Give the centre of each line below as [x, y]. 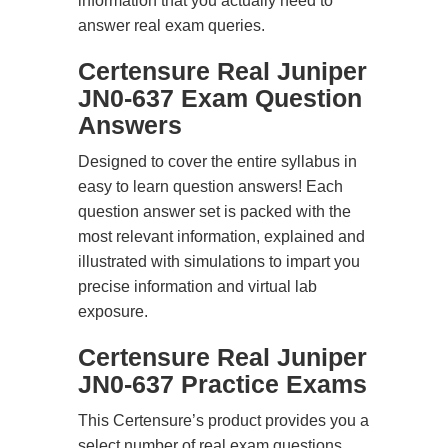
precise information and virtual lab [197, 286]
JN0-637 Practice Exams [222, 384]
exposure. [113, 311]
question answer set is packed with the [214, 211]
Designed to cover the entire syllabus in [217, 161]
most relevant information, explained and [221, 236]
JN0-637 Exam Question [220, 98]
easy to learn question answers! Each [210, 186]
